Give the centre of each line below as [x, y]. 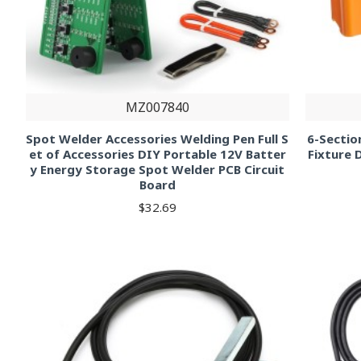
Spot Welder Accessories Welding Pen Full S [158, 139]
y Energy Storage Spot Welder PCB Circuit [158, 170]
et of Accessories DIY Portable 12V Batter [157, 154]
